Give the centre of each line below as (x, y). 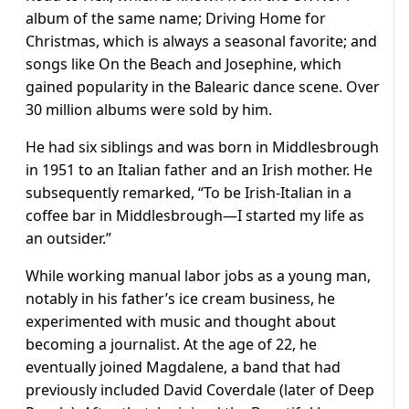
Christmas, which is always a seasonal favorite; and (201, 42)
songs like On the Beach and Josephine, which (184, 64)
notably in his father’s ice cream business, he (180, 299)
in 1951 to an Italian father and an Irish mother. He (199, 170)
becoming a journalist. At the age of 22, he (171, 345)
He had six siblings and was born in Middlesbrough (202, 147)
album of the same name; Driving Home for (176, 19)
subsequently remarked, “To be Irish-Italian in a (189, 193)
